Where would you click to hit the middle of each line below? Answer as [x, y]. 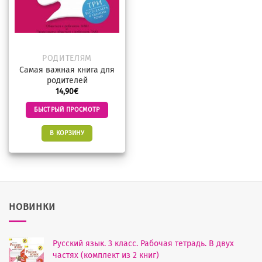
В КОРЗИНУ [67, 133]
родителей [67, 81]
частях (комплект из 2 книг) [106, 255]
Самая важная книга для [67, 70]
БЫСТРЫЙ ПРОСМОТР [67, 109]
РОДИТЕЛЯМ [67, 58]
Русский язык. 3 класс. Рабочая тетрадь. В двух [143, 243]
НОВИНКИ [32, 207]
